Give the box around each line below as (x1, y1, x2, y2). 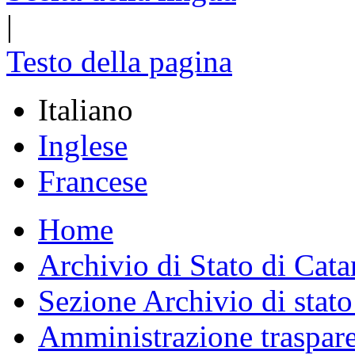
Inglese (38, 128, 128, 162)
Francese (38, 164, 147, 198)
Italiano (38, 93, 133, 127)
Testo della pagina (6, 44, 232, 78)
